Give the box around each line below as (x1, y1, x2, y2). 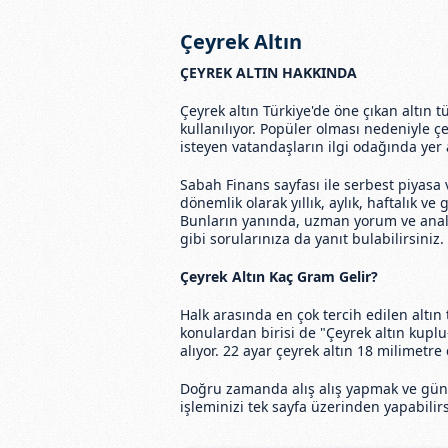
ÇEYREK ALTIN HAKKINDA (179, 62, 357, 82)
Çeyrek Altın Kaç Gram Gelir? (179, 266, 378, 286)
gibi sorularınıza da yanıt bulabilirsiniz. (179, 228, 444, 248)
